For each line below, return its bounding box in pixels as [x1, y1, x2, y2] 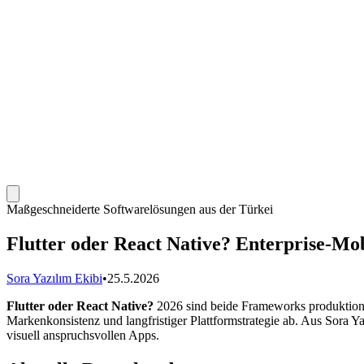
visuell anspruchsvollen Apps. [6, 327, 159, 342]
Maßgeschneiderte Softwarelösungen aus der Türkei [6, 202, 273, 216]
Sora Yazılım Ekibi [6, 271, 102, 285]
